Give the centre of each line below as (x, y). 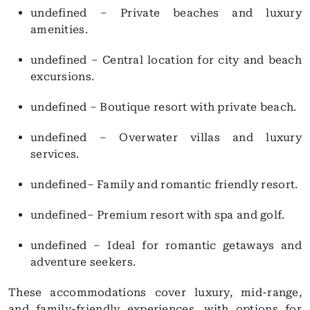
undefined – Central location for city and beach (166, 60)
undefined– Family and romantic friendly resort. (164, 184)
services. (55, 154)
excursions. (63, 76)
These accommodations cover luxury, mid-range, (155, 292)
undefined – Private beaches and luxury (166, 12)
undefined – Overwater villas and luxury (166, 137)
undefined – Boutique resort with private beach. (164, 107)
